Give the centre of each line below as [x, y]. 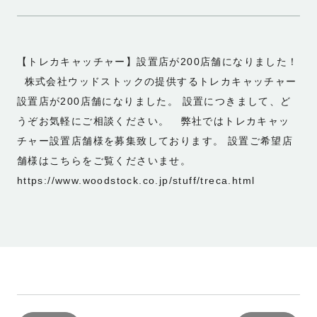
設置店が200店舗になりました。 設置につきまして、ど [154, 101]
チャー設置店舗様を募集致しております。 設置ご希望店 [155, 141]
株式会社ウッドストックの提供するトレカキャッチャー [157, 81]
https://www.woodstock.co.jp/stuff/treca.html [136, 180]
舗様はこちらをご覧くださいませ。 [104, 161]
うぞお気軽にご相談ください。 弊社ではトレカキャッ [153, 121]
